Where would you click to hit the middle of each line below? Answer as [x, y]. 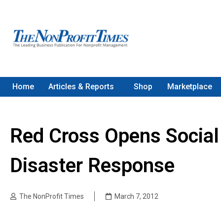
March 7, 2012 [136, 196]
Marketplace [189, 87]
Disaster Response [92, 166]
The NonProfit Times [52, 196]
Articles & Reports [81, 87]
